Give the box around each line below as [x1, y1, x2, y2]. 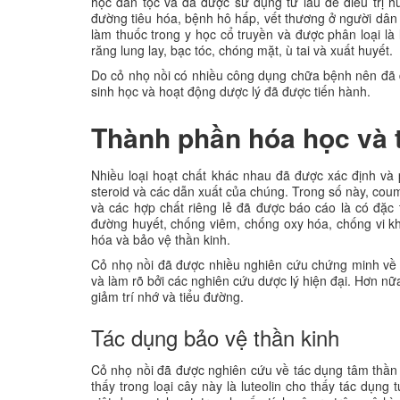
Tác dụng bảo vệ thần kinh [91, 321, 339, 353]
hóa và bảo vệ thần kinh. [91, 229, 230, 248]
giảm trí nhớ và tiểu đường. [91, 287, 244, 305]
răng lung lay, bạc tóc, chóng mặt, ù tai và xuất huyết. [91, 40, 393, 59]
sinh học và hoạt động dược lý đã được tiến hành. [91, 81, 371, 100]
